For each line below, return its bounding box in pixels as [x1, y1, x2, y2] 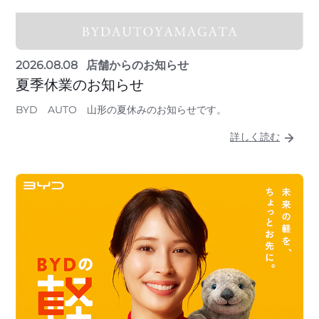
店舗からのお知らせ [86, 58, 189, 73]
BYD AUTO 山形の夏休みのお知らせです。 [16, 103, 226, 117]
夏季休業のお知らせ [16, 76, 144, 94]
